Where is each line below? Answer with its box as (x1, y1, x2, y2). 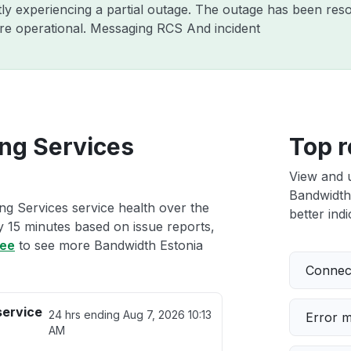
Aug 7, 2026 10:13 (123, 308, 212, 321)
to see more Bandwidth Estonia (15, 237, 203, 253)
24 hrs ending (49, 308, 124, 321)
